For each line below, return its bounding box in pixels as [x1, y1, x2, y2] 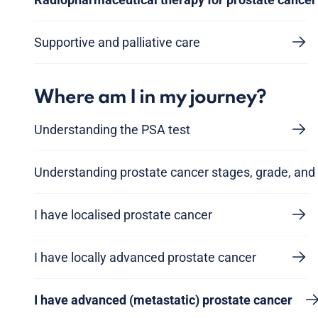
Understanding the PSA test [34, 121, 190, 137]
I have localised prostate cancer [34, 207, 212, 222]
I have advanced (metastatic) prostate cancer [34, 292, 292, 307]
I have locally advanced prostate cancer [34, 249, 256, 265]
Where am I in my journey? [34, 87, 266, 107]
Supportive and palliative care [34, 34, 200, 50]
